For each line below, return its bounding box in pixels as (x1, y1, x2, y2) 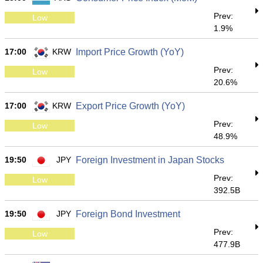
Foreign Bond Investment (76, 209, 180, 219)
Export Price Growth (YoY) (76, 101, 185, 111)
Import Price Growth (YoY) (76, 47, 184, 57)
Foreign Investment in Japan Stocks (76, 155, 224, 165)
